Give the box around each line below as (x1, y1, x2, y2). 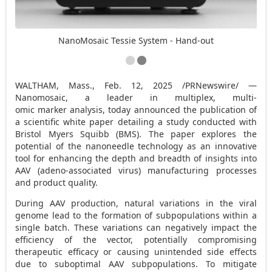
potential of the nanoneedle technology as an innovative (15, 140, 257, 152)
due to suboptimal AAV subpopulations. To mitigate (15, 257, 257, 270)
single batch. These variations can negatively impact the (15, 221, 257, 233)
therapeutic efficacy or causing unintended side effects (15, 245, 257, 257)
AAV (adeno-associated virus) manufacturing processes (15, 164, 257, 176)
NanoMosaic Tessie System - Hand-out (58, 34, 214, 46)
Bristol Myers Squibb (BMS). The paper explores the (15, 127, 257, 140)
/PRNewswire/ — (172, 79, 257, 91)
